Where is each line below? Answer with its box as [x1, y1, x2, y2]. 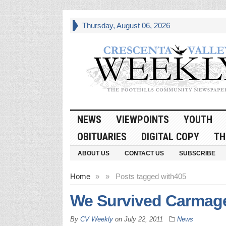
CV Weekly [80, 215, 113, 223]
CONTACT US [124, 149, 164, 157]
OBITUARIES [77, 130, 127, 143]
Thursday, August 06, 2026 [82, 21, 170, 30]
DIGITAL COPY [141, 130, 199, 143]
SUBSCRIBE [179, 149, 215, 157]
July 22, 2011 [124, 215, 163, 223]
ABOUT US [77, 149, 109, 157]
